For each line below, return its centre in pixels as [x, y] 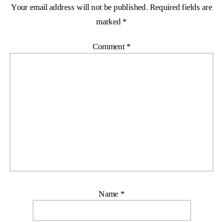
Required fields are [181, 7]
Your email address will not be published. [79, 7]
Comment [110, 47]
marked [110, 22]
